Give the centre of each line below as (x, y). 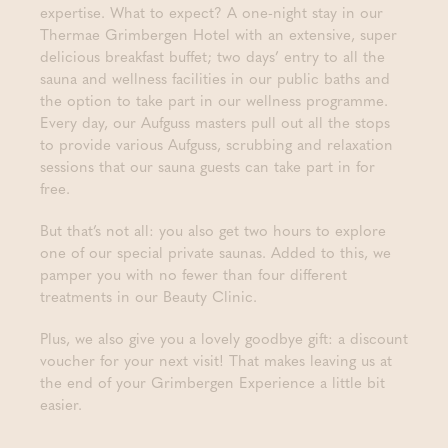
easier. (61, 404)
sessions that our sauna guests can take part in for (207, 166)
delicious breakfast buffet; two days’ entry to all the (212, 56)
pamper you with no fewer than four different (193, 274)
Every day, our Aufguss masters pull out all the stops (215, 122)
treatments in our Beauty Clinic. (148, 296)
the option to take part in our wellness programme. (214, 100)
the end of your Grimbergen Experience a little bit (212, 382)
